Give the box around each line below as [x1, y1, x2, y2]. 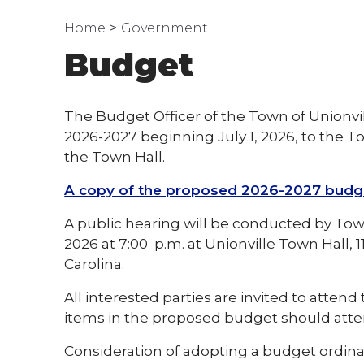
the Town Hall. [64, 148, 166, 165]
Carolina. [64, 255, 128, 272]
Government [121, 20, 209, 36]
